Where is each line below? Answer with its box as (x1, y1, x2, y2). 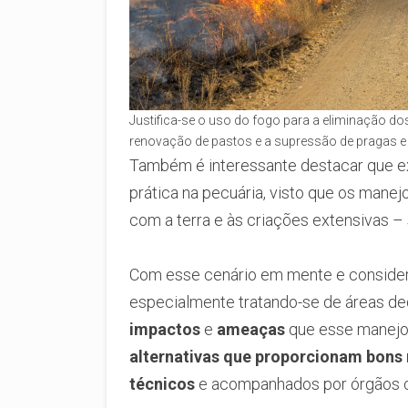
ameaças (217, 319, 285, 339)
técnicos (129, 373, 195, 393)
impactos (129, 319, 200, 339)
